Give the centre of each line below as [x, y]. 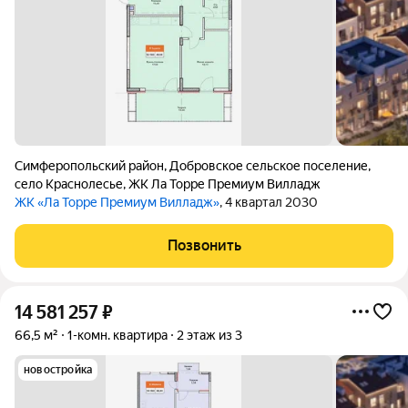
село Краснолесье [69, 184]
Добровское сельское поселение [269, 166]
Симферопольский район [89, 166]
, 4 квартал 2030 [269, 202]
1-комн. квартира [117, 335]
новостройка [58, 370]
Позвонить [204, 245]
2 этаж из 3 [209, 335]
